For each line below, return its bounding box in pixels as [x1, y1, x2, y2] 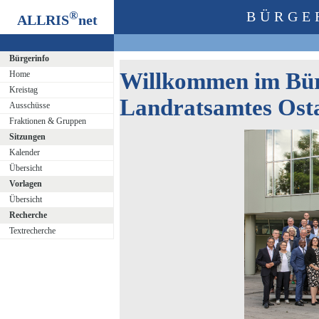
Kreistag [9, 85, 38, 95]
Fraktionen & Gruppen [9, 116, 86, 126]
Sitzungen [9, 132, 46, 142]
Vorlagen [9, 179, 42, 189]
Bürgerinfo [9, 53, 49, 63]
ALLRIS [16, 11, 69, 28]
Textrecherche [9, 226, 56, 236]
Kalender [9, 147, 40, 157]
